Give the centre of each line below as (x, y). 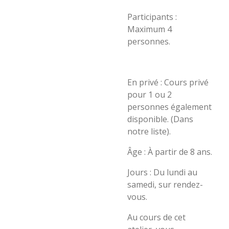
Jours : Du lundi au (162, 172)
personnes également (169, 107)
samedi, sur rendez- (165, 185)
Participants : (152, 17)
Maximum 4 (150, 29)
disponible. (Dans (160, 119)
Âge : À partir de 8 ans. (170, 152)
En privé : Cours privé (168, 82)
